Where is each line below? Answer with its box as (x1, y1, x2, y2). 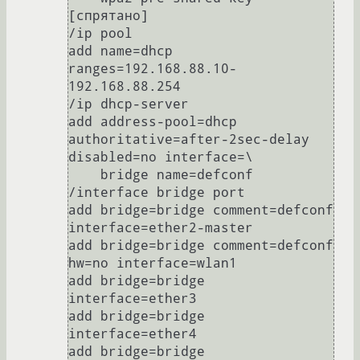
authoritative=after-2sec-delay (68, 132, 309, 148)
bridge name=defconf (68, 167, 100, 183)
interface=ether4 (68, 326, 197, 342)
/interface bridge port (68, 185, 245, 201)
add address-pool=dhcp (68, 114, 237, 130)
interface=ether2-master (68, 220, 253, 236)
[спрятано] (68, 8, 149, 24)
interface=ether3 (68, 291, 197, 307)
